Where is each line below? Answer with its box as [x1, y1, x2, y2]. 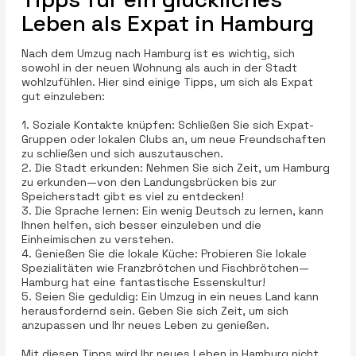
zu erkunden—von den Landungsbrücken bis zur [21, 174, 277, 189]
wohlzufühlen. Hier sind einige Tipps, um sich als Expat [21, 74, 313, 89]
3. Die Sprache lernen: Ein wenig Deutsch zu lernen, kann [21, 203, 323, 218]
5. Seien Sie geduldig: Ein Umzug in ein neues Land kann [21, 288, 319, 304]
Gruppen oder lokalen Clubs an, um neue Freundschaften [21, 131, 326, 146]
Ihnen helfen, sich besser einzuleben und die [21, 217, 261, 232]
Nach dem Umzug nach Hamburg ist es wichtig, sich [21, 45, 295, 60]
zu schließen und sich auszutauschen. [21, 145, 223, 161]
